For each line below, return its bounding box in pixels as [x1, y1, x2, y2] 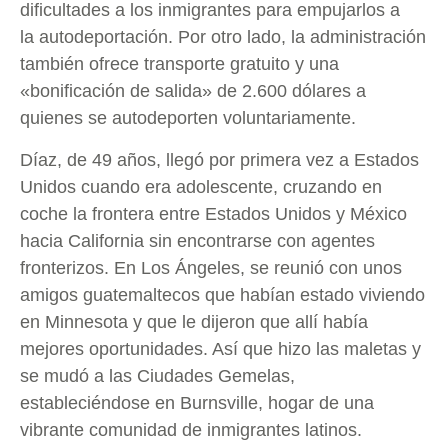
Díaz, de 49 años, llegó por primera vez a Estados [20, 149, 419, 170]
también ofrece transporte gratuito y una [20, 54, 339, 75]
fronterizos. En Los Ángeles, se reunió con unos [20, 257, 402, 278]
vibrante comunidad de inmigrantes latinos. [20, 419, 362, 440]
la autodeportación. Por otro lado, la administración [20, 27, 426, 48]
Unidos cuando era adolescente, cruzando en [20, 176, 382, 197]
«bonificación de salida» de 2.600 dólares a [20, 81, 366, 102]
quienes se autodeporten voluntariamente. [20, 108, 371, 129]
